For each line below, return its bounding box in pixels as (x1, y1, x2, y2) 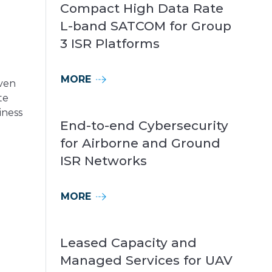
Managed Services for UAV (60, 252, 233, 268)
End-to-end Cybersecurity (60, 117, 228, 133)
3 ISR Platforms (60, 35, 160, 51)
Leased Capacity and (60, 234, 197, 250)
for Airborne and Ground (60, 135, 220, 151)
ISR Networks (60, 152, 147, 168)
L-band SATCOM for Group (60, 18, 231, 33)
